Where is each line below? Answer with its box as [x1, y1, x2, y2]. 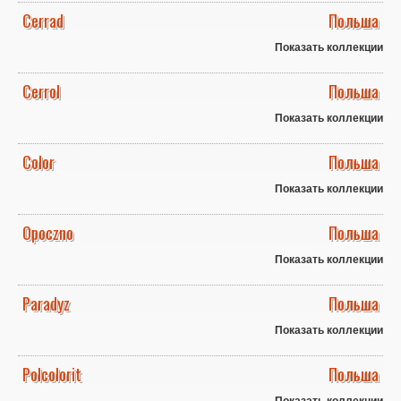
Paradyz [22, 292, 70, 316]
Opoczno [22, 221, 73, 245]
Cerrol [22, 80, 60, 104]
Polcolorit [22, 363, 81, 387]
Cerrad [22, 9, 64, 33]
